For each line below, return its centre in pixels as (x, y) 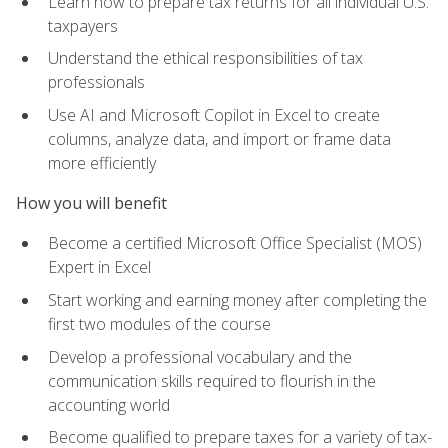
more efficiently (102, 162)
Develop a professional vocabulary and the (200, 356)
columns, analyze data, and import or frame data (219, 138)
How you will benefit (91, 203)
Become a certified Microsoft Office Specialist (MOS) (235, 243)
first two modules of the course (159, 324)
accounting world (109, 404)
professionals (96, 82)
